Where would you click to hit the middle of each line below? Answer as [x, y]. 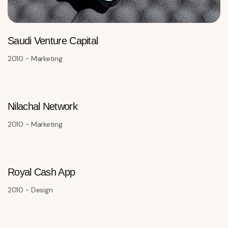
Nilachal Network [42, 107]
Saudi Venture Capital [53, 41]
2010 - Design [30, 190]
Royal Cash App [41, 172]
